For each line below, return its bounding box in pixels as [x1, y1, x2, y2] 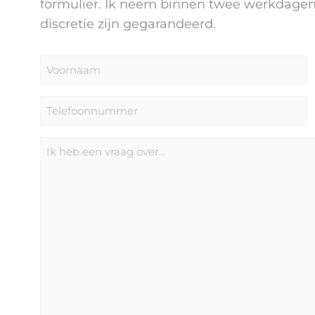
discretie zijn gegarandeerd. [40, 15, 216, 32]
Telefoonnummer [39, 98, 141, 112]
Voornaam [39, 58, 100, 71]
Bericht [39, 139, 82, 153]
